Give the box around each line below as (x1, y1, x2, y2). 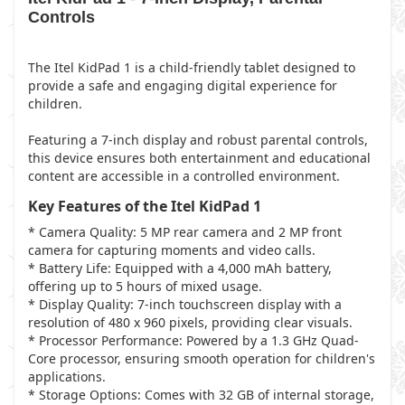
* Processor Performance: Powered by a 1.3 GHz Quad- (28, 332, 359, 349)
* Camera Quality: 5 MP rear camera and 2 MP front (28, 223, 342, 240)
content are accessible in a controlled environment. (28, 167, 340, 184)
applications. (28, 368, 106, 385)
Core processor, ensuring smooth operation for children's (28, 350, 375, 367)
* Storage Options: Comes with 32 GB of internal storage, (28, 386, 374, 403)
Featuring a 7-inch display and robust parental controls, (28, 131, 368, 148)
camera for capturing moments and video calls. (28, 241, 316, 259)
